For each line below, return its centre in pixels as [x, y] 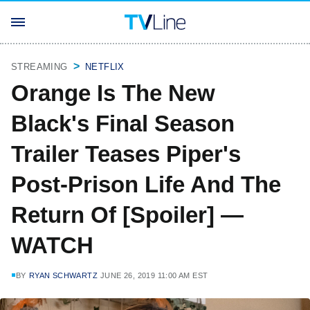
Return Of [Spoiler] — [127, 215]
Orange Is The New [113, 93]
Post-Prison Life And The [146, 184]
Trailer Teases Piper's [126, 154]
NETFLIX [105, 67]
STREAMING [39, 67]
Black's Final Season [123, 124]
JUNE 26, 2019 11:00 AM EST [154, 275]
